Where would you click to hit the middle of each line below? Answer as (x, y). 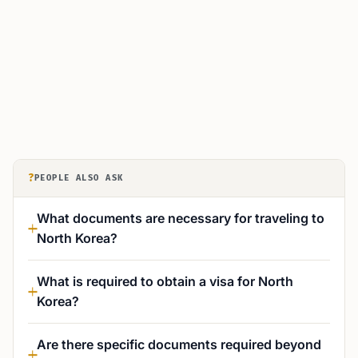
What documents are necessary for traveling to (181, 218)
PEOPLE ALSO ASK (79, 178)
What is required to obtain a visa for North (165, 281)
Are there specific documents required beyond (179, 344)
